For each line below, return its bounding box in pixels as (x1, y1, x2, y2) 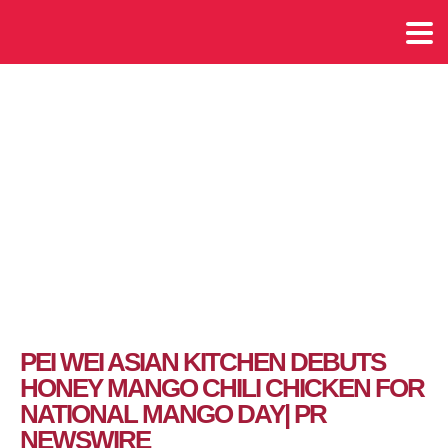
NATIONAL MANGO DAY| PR (20, 399, 326, 430)
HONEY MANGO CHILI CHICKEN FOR (20, 373, 424, 404)
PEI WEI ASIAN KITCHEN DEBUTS (20, 347, 385, 378)
